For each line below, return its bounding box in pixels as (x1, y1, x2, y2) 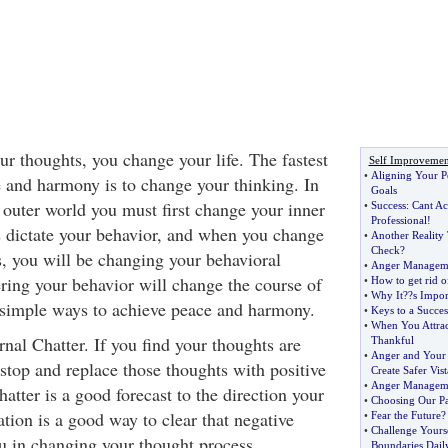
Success (370, 199, 406, 211)
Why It (370, 289, 403, 301)
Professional (370, 214, 427, 226)
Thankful (370, 334, 414, 346)
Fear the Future (370, 409, 441, 421)
